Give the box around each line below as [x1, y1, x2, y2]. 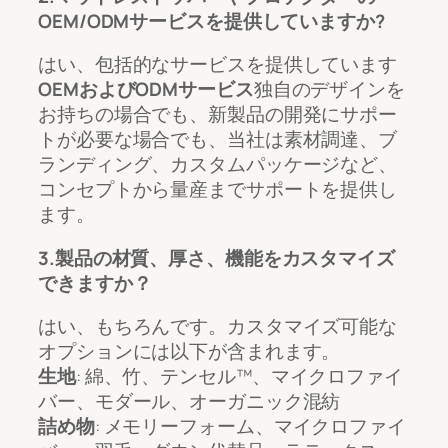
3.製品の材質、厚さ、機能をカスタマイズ [38, 244, 395, 271]
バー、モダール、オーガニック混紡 [38, 388, 341, 415]
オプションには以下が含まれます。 [38, 338, 341, 365]
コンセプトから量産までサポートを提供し [38, 176, 398, 203]
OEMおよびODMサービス [38, 76, 254, 103]
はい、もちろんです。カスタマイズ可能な [38, 313, 398, 340]
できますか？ [38, 269, 152, 296]
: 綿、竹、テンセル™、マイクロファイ [75, 363, 403, 390]
